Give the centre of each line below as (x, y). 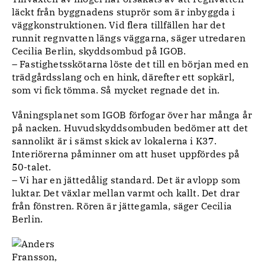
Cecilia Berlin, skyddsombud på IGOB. (99, 51)
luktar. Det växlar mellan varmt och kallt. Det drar (126, 193)
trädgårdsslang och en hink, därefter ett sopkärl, (123, 77)
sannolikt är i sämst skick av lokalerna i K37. (114, 141)
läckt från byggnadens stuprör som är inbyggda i (124, 12)
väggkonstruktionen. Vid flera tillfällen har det (119, 25)
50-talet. (32, 167)
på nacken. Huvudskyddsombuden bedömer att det (130, 128)
